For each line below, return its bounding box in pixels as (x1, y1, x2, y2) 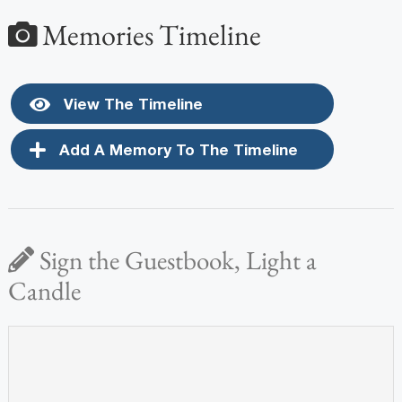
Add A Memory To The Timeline (54, 139, 298, 159)
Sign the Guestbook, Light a (33, 242, 317, 277)
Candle (7, 273, 81, 308)
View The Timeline (58, 93, 203, 113)
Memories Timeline (36, 14, 261, 54)
